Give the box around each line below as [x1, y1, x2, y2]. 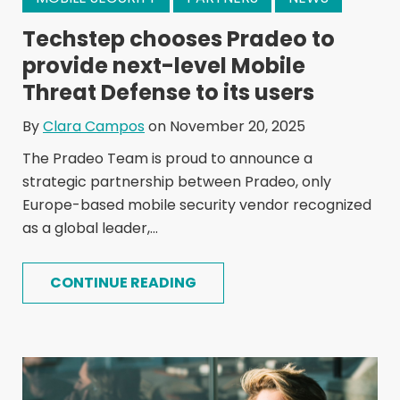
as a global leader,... [22, 217, 158, 238]
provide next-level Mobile [22, 50, 305, 80]
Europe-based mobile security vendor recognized [22, 194, 371, 215]
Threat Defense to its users [22, 77, 314, 107]
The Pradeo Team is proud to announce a [22, 147, 312, 169]
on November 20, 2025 [145, 115, 305, 137]
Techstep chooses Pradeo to [22, 23, 335, 54]
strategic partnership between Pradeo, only [22, 171, 331, 192]
